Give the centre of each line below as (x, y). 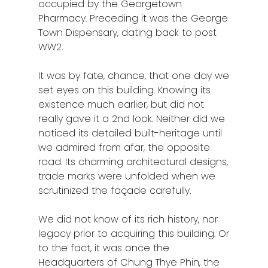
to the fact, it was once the (104, 248)
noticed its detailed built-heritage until (130, 133)
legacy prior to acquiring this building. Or (134, 234)
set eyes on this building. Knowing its (125, 90)
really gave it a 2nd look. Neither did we (132, 119)
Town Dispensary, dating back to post (128, 33)
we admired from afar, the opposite (124, 148)
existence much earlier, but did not (121, 105)
